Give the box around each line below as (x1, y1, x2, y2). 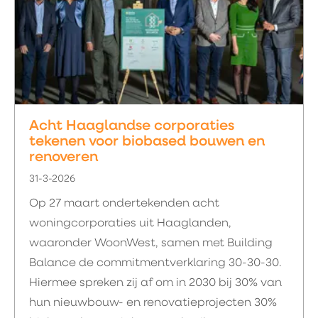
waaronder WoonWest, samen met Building (29, 238, 273, 249)
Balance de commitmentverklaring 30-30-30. (29, 258, 282, 269)
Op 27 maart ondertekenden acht (29, 198, 219, 209)
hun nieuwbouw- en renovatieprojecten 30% (29, 297, 277, 309)
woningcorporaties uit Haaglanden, (29, 218, 231, 229)
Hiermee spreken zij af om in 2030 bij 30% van (29, 278, 282, 289)
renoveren (29, 150, 98, 165)
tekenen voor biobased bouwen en (29, 135, 265, 149)
